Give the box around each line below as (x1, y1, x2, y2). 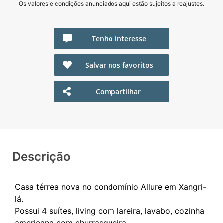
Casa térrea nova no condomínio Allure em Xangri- (15, 181, 206, 192)
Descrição (12, 149, 71, 164)
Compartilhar (96, 86, 141, 96)
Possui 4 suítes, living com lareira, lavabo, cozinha (15, 205, 204, 216)
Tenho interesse (92, 33, 146, 43)
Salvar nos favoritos (85, 60, 153, 70)
